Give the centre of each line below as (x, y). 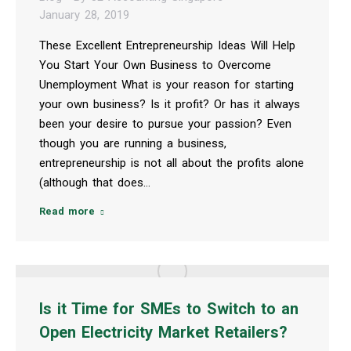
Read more (67, 211)
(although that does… (95, 182)
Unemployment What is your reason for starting (166, 84)
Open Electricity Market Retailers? (163, 332)
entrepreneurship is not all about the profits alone (172, 163)
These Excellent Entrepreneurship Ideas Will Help (167, 45)
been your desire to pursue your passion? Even (165, 123)
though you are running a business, (133, 143)
